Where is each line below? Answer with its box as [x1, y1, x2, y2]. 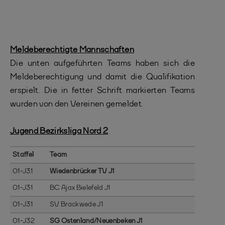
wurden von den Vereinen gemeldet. [10, 100, 144, 108]
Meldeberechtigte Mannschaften [10, 46, 134, 54]
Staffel [13, 151, 34, 158]
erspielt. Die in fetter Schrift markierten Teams [10, 86, 195, 95]
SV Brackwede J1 [50, 201, 103, 208]
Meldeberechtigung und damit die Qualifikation [10, 73, 195, 81]
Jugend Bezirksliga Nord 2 [10, 127, 108, 136]
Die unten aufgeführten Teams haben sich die [10, 59, 195, 68]
